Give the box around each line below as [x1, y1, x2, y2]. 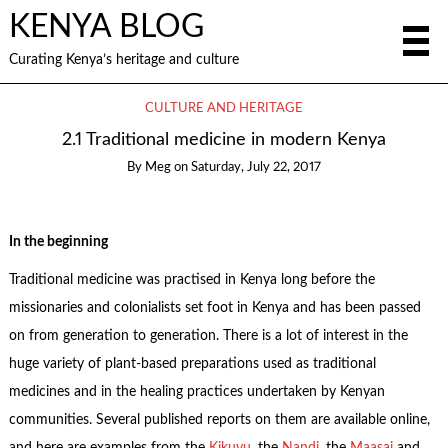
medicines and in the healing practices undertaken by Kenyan [8, 385, 385, 400]
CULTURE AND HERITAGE [145, 102, 303, 115]
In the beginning [8, 234, 108, 249]
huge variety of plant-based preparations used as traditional [8, 357, 376, 372]
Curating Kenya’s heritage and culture [8, 52, 239, 67]
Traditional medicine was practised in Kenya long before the [8, 273, 375, 288]
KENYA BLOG [8, 11, 204, 43]
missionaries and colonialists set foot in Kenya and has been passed [8, 301, 421, 316]
